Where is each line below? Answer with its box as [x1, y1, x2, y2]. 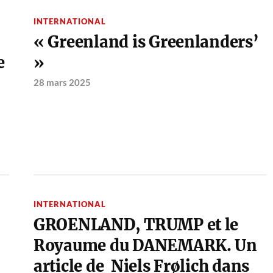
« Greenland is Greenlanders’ [33, 32, 259, 52]
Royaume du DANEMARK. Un [33, 236, 257, 256]
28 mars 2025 [33, 77, 91, 88]
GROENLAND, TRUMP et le [33, 215, 239, 235]
